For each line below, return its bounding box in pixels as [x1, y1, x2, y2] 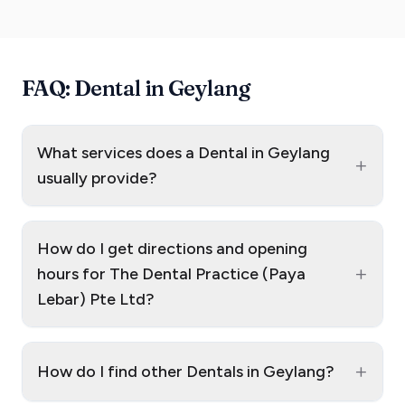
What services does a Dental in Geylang [37, 142, 330, 163]
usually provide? [37, 167, 157, 188]
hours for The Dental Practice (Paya [37, 263, 306, 284]
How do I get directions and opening [37, 238, 307, 259]
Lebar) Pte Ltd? [37, 288, 155, 309]
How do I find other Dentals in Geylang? [37, 361, 334, 381]
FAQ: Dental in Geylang [22, 74, 250, 101]
